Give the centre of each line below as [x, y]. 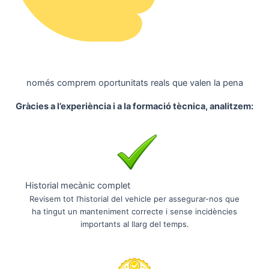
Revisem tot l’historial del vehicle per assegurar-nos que [134, 199]
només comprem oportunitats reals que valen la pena [134, 83]
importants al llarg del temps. [134, 224]
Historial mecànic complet [77, 186]
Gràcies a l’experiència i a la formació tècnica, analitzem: [134, 106]
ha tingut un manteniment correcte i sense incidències [134, 212]
